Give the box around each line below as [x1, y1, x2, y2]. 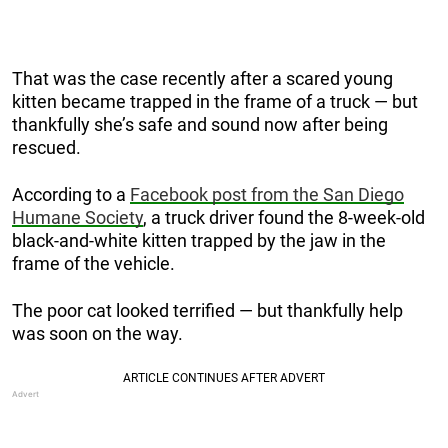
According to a [12, 184, 130, 206]
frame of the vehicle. [12, 253, 175, 275]
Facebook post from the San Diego [130, 184, 404, 206]
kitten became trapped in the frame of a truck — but [12, 91, 418, 113]
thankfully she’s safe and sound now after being [12, 114, 388, 136]
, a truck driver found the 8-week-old [143, 207, 425, 229]
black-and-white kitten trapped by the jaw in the [12, 230, 386, 252]
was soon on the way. [12, 323, 183, 345]
